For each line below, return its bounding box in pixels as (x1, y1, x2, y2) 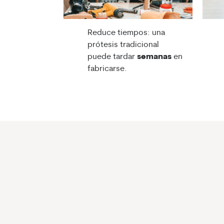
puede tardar (87, 53, 137, 61)
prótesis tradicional (87, 41, 159, 49)
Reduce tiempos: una (87, 29, 165, 37)
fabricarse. (87, 65, 127, 73)
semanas (137, 53, 171, 61)
